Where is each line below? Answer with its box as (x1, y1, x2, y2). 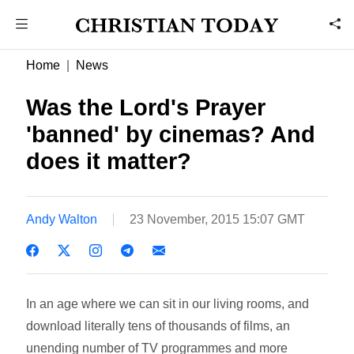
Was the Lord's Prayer (26, 95, 266, 120)
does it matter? (26, 149, 192, 174)
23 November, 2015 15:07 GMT (130, 212, 306, 226)
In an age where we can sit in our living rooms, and (26, 296, 310, 311)
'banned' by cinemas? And (26, 122, 316, 147)
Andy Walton (26, 212, 98, 226)
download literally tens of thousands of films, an (26, 318, 291, 333)
